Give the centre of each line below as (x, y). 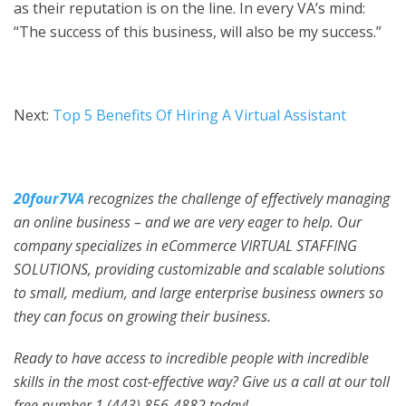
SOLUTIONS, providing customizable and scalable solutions (199, 270)
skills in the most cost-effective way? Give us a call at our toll (202, 382)
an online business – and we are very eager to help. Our (188, 222)
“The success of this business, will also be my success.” (198, 32)
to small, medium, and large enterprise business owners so (198, 293)
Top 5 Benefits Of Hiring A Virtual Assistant (199, 116)
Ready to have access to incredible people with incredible (191, 358)
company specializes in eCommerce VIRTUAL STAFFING (185, 246)
